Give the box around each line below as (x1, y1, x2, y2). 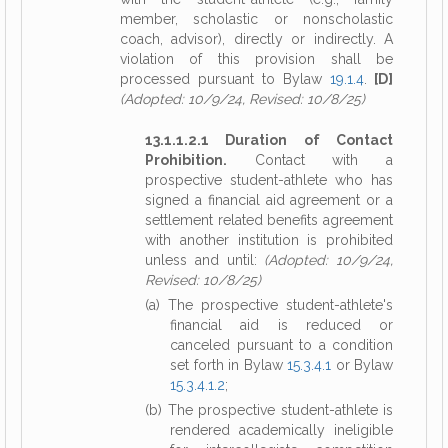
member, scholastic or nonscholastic (120, 11, 393, 27)
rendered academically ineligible (170, 422, 393, 438)
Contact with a (227, 152, 393, 168)
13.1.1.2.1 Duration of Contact (145, 132, 393, 148)
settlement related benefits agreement (145, 212, 393, 228)
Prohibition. (145, 152, 227, 168)
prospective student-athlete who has (145, 172, 393, 188)
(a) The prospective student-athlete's (145, 297, 393, 313)
